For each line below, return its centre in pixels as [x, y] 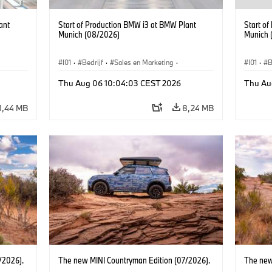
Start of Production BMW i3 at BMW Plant [127, 24]
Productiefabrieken [91, 76]
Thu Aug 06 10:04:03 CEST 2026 [119, 83]
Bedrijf [92, 62]
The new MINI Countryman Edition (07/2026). [134, 260]
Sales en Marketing [144, 62]
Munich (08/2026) [89, 34]
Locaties [144, 76]
